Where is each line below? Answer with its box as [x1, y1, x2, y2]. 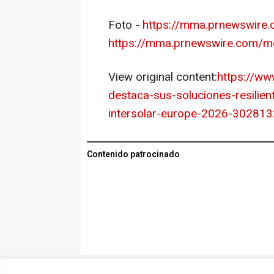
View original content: [108, 68, 217, 86]
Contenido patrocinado [87, 148, 180, 161]
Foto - [108, 17, 143, 34]
